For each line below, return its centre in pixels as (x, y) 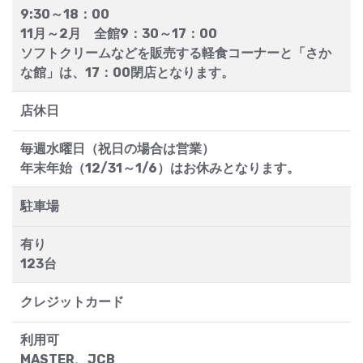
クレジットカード (72, 302)
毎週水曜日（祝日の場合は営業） (117, 149)
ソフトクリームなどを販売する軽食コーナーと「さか (176, 53)
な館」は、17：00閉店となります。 (127, 73)
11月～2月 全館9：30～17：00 (119, 34)
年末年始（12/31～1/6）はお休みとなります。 (160, 169)
